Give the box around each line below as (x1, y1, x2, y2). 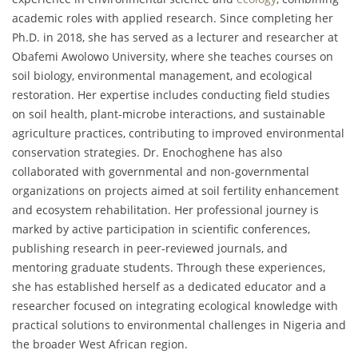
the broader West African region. (12, 336, 188, 352)
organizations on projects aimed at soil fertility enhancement (12, 182, 339, 198)
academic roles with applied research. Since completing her (12, 10, 333, 26)
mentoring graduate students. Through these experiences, (12, 259, 325, 275)
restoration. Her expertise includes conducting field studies (12, 86, 330, 102)
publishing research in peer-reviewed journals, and (12, 240, 288, 256)
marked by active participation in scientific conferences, (12, 221, 310, 237)
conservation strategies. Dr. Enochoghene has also (12, 144, 282, 160)
